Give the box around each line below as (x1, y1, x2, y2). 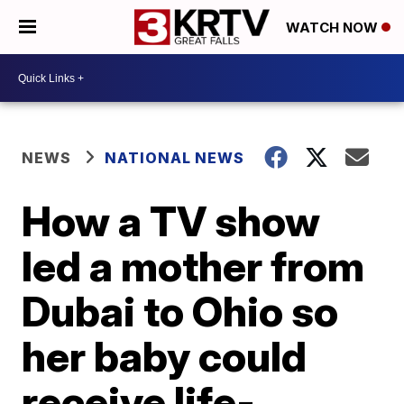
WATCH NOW (286, 19, 381, 37)
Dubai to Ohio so (22, 286, 339, 336)
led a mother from (22, 241, 365, 291)
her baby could (22, 331, 308, 381)
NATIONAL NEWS (105, 149, 245, 167)
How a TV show (22, 196, 321, 246)
